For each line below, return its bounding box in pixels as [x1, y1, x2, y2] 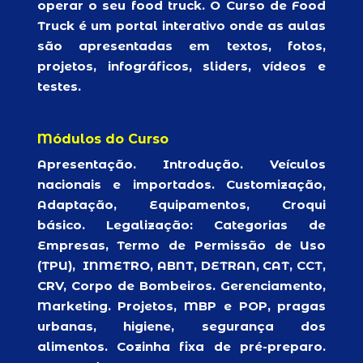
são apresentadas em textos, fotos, [36, 38, 327, 53]
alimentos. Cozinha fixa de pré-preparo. [36, 339, 327, 354]
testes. [36, 79, 81, 94]
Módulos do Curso [36, 131, 169, 147]
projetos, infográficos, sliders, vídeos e [36, 58, 327, 74]
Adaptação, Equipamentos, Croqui [36, 197, 327, 212]
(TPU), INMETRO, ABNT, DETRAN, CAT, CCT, [36, 258, 327, 273]
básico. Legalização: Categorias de [36, 217, 327, 233]
